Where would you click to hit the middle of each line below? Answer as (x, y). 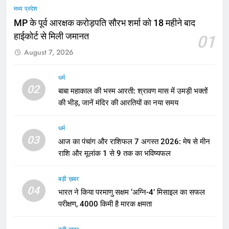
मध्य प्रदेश (26, 8)
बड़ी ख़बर (68, 179)
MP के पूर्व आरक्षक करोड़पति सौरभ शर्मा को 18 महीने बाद (105, 23)
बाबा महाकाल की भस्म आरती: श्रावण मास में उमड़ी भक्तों (133, 91)
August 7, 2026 (49, 52)
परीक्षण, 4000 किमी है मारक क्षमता (105, 204)
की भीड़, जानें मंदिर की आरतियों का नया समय (118, 102)
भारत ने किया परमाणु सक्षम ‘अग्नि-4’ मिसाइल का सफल (131, 192)
